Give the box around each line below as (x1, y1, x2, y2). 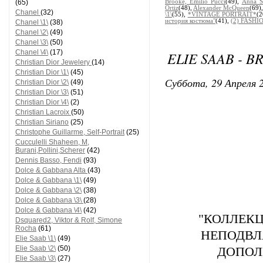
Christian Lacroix (15, 108, 71, 116)
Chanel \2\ (15, 28, 48, 36)
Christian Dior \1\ (15, 68, 69, 76)
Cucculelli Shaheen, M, (15, 138, 89, 146)
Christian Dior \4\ (15, 98, 69, 106)
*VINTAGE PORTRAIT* (187, 11, 257, 18)
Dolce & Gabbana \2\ (15, 186, 82, 194)
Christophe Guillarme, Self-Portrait (15, 128, 124, 136)
